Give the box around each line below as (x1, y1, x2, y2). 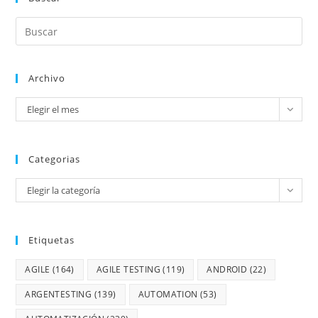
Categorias (28, 153, 81, 165)
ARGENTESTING (25, 288, 92, 300)
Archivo (28, 72, 66, 84)
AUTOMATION (138, 288, 198, 300)
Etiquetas (28, 234, 75, 246)
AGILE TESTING (96, 263, 161, 275)
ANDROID (207, 263, 248, 275)
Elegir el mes (27, 103, 79, 116)
